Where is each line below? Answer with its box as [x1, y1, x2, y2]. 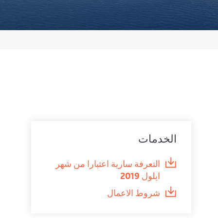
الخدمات [138, 131, 177, 145]
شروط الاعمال [107, 186, 161, 199]
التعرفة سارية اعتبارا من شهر [55, 157, 161, 169]
